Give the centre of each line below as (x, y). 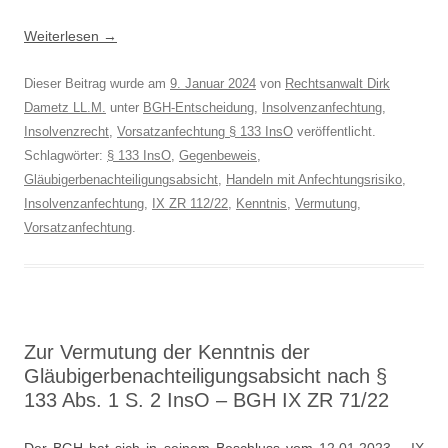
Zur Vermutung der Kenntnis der (167, 352)
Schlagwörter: (65, 155)
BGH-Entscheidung (198, 107)
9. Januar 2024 (213, 83)
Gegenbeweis (218, 155)
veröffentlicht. (334, 131)
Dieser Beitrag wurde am (97, 83)
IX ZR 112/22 (190, 203)
